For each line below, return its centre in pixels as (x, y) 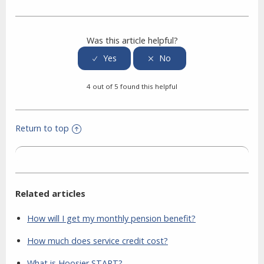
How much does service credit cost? (98, 241)
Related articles (50, 194)
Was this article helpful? (132, 40)
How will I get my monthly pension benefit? (111, 219)
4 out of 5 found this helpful (132, 87)
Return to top (42, 128)
